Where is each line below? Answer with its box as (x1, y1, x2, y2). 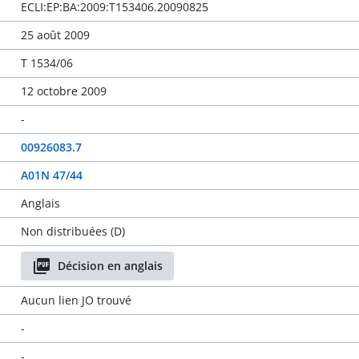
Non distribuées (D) (20, 224, 125, 239)
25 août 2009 (20, 27, 90, 42)
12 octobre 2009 (20, 83, 107, 99)
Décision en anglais (57, 258, 163, 273)
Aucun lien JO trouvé (20, 292, 131, 308)
